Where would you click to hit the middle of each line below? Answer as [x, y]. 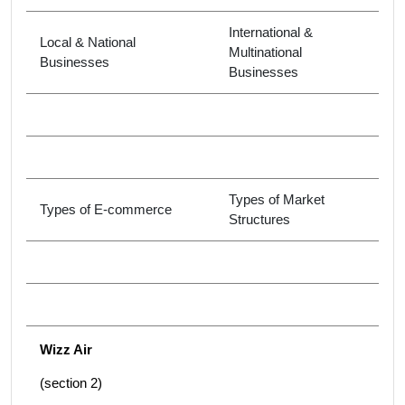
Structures [259, 219]
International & [271, 32]
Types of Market [277, 199]
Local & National [88, 42]
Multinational [265, 52]
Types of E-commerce [106, 209]
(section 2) [71, 383]
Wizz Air [66, 349]
